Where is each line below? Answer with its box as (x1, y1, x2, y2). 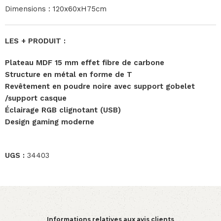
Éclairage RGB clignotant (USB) (5, 105, 121, 114)
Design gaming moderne (5, 117, 94, 126)
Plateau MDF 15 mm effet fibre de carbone (5, 58, 164, 67)
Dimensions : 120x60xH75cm (5, 4, 107, 13)
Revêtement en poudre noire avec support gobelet (5, 81, 195, 91)
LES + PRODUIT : (5, 36, 66, 45)
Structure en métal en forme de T (5, 70, 132, 79)
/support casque (5, 93, 67, 103)
